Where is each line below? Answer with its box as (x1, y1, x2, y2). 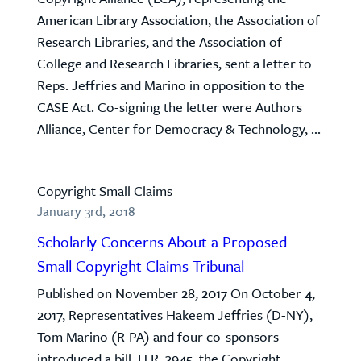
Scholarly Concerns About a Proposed (37, 230, 288, 252)
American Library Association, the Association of (37, 10, 320, 30)
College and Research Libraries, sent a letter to (37, 53, 312, 73)
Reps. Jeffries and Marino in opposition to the (37, 75, 305, 95)
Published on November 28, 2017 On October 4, (37, 283, 315, 303)
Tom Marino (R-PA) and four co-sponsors (37, 326, 279, 346)
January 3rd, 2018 (37, 201, 135, 221)
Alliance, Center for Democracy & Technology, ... (37, 118, 321, 139)
